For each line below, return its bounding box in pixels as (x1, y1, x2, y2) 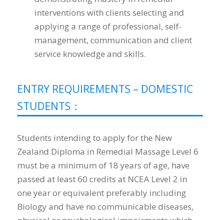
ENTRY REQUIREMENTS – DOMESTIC (17, 82, 193, 96)
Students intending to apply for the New (17, 132, 172, 144)
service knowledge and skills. (34, 48, 146, 60)
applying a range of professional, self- (34, 21, 182, 32)
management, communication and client (34, 34, 192, 46)
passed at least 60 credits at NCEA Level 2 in (17, 173, 187, 185)
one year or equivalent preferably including (17, 187, 186, 199)
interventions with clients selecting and (34, 7, 184, 19)
